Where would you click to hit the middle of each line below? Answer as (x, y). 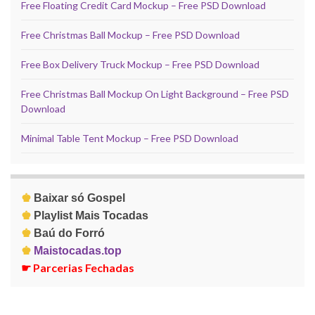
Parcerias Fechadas (83, 268)
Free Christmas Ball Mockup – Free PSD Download (130, 35)
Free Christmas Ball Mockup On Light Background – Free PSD (155, 94)
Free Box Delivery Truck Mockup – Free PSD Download (140, 65)
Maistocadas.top (76, 251)
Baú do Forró (69, 233)
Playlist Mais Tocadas (91, 216)
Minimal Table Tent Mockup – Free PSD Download (130, 139)
